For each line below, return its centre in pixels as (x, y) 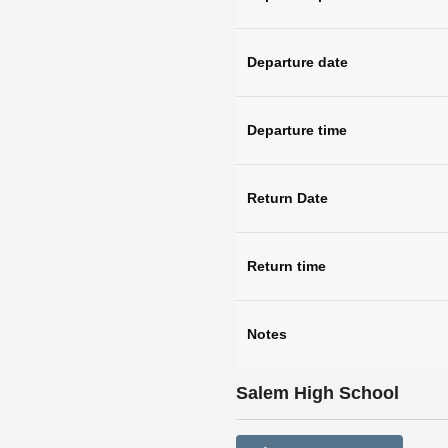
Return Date (287, 197)
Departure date (297, 61)
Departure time (296, 129)
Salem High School (317, 392)
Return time (286, 265)
